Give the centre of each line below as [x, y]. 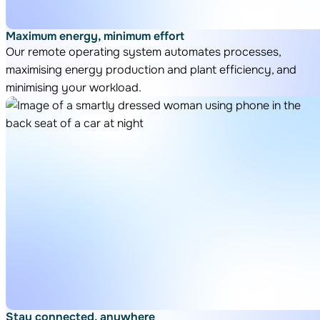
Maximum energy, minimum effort [95, 36]
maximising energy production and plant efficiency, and [151, 69]
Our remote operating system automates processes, [143, 51]
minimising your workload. [74, 87]
